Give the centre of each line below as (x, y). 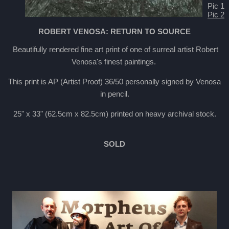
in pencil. (114, 94)
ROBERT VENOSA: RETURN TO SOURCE (114, 31)
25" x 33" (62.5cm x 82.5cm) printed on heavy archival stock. (114, 114)
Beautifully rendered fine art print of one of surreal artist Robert (114, 49)
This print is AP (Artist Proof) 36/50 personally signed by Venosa (114, 82)
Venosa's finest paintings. (114, 62)
